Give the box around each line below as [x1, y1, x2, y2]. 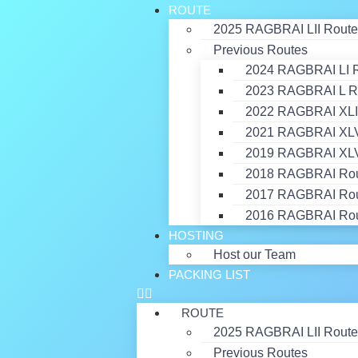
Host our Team [213, 248, 296, 261]
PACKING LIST [168, 268, 250, 281]
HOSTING [168, 229, 224, 242]
